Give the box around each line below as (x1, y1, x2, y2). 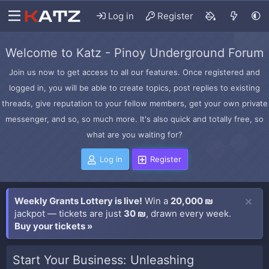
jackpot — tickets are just (14, 208, 124, 219)
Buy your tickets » (14, 220, 92, 232)
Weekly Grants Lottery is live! (14, 195, 142, 207)
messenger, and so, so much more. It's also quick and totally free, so (5, 114, 264, 124)
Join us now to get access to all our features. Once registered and (9, 67, 260, 77)
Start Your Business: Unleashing (13, 253, 194, 267)
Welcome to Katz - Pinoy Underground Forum (5, 46, 264, 60)
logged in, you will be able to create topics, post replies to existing (9, 83, 260, 92)
